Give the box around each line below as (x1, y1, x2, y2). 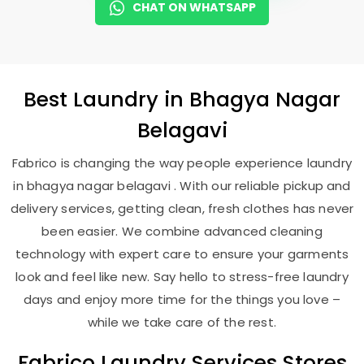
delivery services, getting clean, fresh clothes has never (10, 200, 354, 217)
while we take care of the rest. (88, 314, 276, 331)
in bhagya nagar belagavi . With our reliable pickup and (13, 177, 351, 194)
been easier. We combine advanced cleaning (41, 223, 323, 240)
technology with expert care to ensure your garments (15, 245, 349, 262)
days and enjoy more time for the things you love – (23, 291, 341, 308)
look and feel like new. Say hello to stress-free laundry (15, 268, 349, 285)
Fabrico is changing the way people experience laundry (12, 154, 352, 171)
